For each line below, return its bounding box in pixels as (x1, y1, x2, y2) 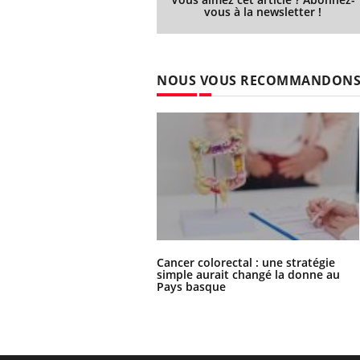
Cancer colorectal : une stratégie (157, 255, 335, 270)
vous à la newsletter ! (204, 4, 322, 20)
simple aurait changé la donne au (157, 267, 340, 282)
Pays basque (157, 279, 226, 294)
